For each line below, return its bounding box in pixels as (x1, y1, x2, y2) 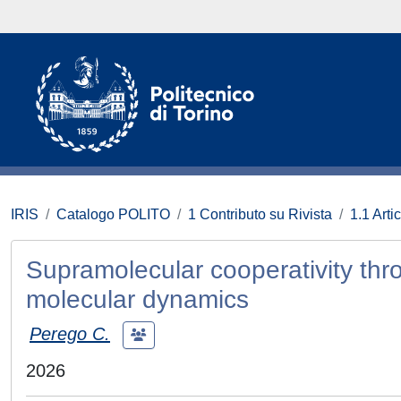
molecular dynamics (26, 286, 249, 313)
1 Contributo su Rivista (188, 207, 332, 222)
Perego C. (30, 323, 110, 344)
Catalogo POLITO (56, 207, 170, 222)
